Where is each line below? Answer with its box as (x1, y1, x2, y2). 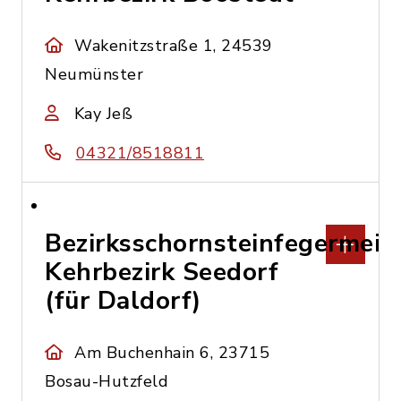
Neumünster (45, 64, 143, 85)
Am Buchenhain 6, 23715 (74, 342, 270, 363)
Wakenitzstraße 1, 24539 (74, 35, 273, 56)
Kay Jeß (73, 103, 132, 124)
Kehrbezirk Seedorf (45, 255, 278, 289)
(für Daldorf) (45, 284, 201, 318)
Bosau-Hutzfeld (45, 371, 168, 392)
